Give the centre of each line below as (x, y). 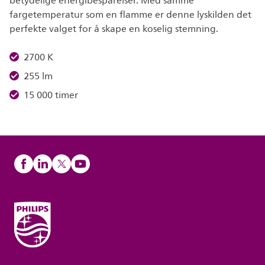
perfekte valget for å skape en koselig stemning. (114, 29)
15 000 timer (51, 95)
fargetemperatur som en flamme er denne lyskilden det (130, 15)
